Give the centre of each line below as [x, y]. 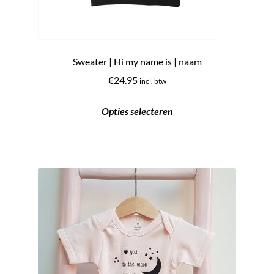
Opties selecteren [137, 111]
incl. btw [153, 81]
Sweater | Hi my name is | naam [137, 61]
